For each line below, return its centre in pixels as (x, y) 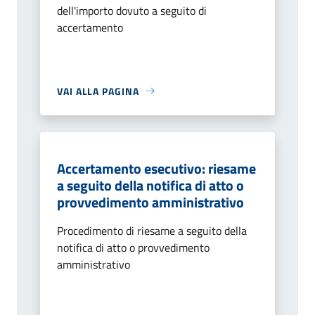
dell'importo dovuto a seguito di (132, 10)
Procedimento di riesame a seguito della (152, 230)
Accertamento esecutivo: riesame (156, 168)
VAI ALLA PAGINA (98, 91)
